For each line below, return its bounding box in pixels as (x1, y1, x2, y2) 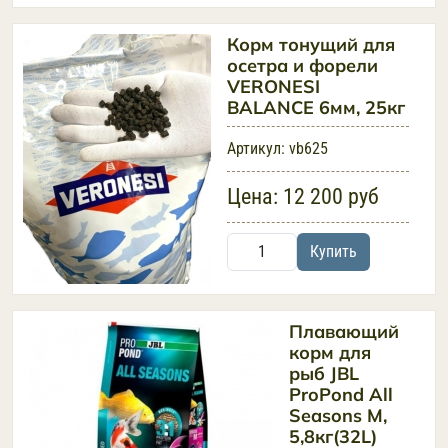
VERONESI (227, 75, 320, 98)
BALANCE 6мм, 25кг (227, 96, 405, 119)
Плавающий (289, 320, 399, 343)
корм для (289, 341, 371, 364)
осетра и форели (227, 54, 378, 77)
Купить (310, 242, 357, 261)
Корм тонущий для (227, 33, 395, 56)
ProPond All (289, 383, 393, 406)
